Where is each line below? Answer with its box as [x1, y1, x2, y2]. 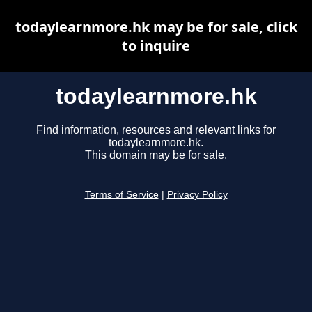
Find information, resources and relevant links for [36, 124, 276, 136]
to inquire [122, 36, 190, 55]
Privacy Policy [166, 189, 228, 201]
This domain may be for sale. [85, 149, 227, 162]
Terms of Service [84, 189, 159, 201]
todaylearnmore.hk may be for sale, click [15, 17, 297, 36]
